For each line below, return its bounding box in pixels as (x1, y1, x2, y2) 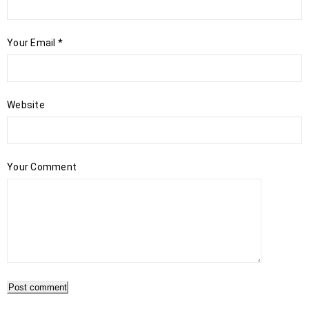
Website (7, 99, 45, 110)
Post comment (8, 282, 67, 292)
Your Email (7, 37, 58, 48)
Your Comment (7, 161, 77, 172)
